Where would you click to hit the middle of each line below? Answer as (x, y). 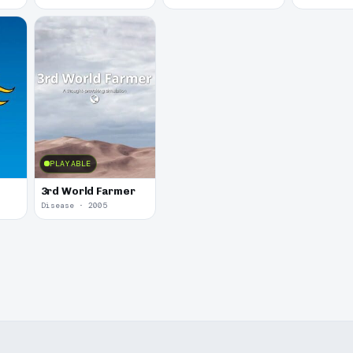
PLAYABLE (71, 163)
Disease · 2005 (74, 206)
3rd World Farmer (88, 191)
